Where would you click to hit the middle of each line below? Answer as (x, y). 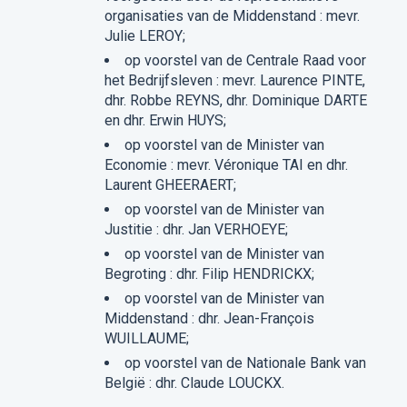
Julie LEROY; (144, 36)
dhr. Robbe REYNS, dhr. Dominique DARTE (235, 101)
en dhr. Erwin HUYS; (165, 121)
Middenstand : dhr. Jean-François (209, 319)
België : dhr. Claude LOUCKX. (194, 383)
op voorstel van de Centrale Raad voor (245, 61)
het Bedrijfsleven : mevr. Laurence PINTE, (234, 81)
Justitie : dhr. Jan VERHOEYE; (196, 230)
